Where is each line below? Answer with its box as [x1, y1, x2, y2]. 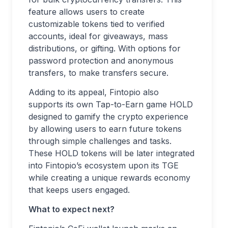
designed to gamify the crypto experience [28, 111, 188, 122]
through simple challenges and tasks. [28, 136, 172, 146]
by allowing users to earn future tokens [28, 124, 182, 134]
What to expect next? [28, 204, 115, 214]
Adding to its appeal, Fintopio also [28, 87, 159, 97]
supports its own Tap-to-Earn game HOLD [28, 99, 193, 109]
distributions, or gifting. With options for [28, 43, 181, 53]
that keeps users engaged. [28, 185, 130, 195]
